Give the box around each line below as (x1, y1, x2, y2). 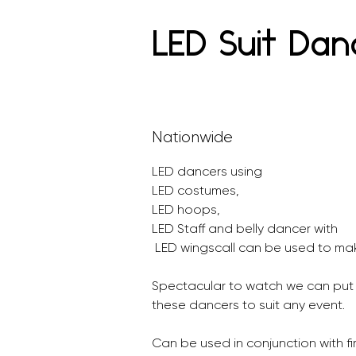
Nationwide (152, 128, 233, 146)
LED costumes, (152, 183, 242, 198)
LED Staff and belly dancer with (152, 221, 338, 236)
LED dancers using (152, 164, 265, 179)
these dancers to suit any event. (152, 297, 345, 312)
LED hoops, (152, 202, 223, 217)
